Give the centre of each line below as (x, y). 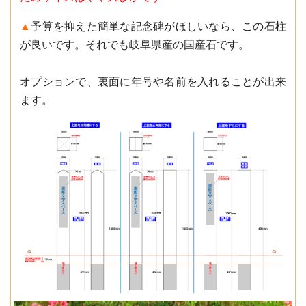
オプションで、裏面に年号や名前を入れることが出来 (153, 81)
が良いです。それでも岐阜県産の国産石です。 (135, 44)
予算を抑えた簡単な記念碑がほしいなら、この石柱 (159, 26)
